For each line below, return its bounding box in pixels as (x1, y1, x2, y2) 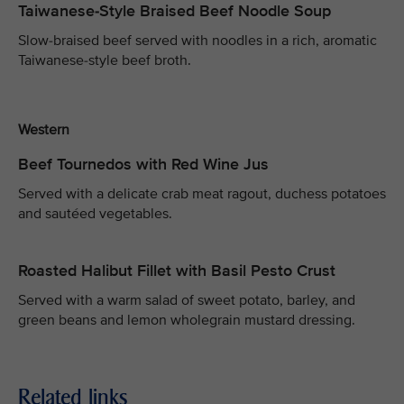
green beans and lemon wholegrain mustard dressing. (18, 311, 355, 330)
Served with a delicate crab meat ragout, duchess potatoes (18, 185, 386, 204)
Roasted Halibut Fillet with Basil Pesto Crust (18, 261, 335, 281)
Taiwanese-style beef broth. (18, 50, 191, 69)
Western (18, 120, 69, 139)
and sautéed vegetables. (18, 205, 172, 224)
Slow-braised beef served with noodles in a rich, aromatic (18, 31, 377, 50)
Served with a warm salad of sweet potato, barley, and (18, 291, 355, 310)
